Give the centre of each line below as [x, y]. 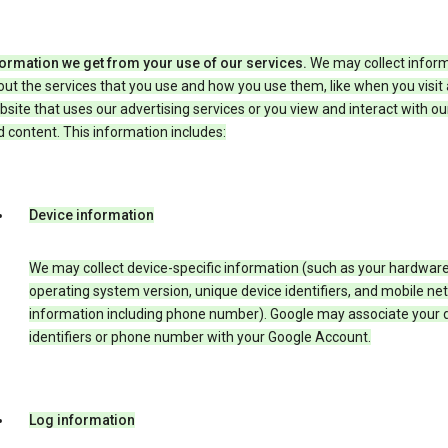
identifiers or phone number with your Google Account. [199, 337]
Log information [81, 420]
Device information [91, 215]
